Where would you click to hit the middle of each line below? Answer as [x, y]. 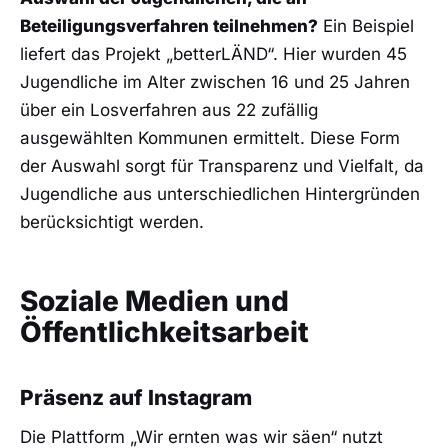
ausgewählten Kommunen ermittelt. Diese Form [210, 138]
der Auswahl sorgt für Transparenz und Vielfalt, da [222, 166]
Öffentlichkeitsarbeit [164, 332]
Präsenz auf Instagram [136, 397]
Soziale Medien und [154, 301]
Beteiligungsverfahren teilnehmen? [169, 26]
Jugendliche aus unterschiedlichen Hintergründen [220, 194]
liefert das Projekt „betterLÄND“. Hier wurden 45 [213, 54]
